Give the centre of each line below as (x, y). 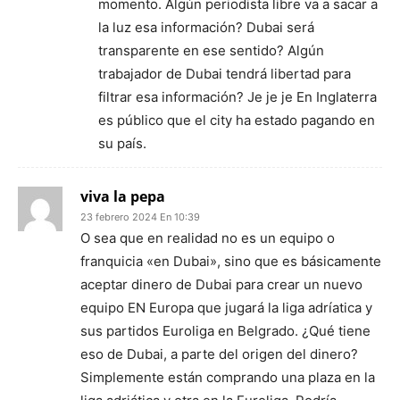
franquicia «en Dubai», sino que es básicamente (231, 261)
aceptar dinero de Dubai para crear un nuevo (221, 284)
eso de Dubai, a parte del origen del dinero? (219, 354)
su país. (122, 143)
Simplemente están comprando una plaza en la (228, 377)
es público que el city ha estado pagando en (237, 120)
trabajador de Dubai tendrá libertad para (225, 74)
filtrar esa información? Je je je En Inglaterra (237, 97)
